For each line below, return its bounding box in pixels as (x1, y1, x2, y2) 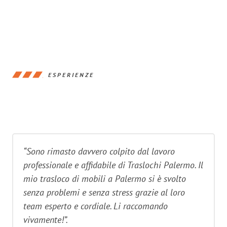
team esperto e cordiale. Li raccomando (23, 200, 168, 212)
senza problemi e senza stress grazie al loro (23, 186, 185, 199)
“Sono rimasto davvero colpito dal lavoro (23, 145, 175, 158)
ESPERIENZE (48, 70, 94, 79)
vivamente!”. (23, 213, 68, 226)
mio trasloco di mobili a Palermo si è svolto (23, 172, 186, 185)
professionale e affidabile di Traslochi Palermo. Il (23, 159, 203, 171)
